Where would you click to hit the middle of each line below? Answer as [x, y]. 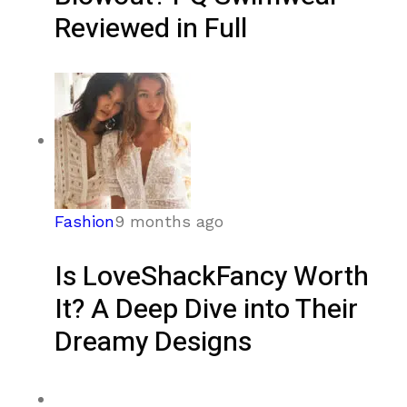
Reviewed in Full [151, 30]
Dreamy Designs [153, 343]
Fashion [84, 222]
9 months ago [169, 222]
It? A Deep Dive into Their [206, 310]
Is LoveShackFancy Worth [212, 278]
